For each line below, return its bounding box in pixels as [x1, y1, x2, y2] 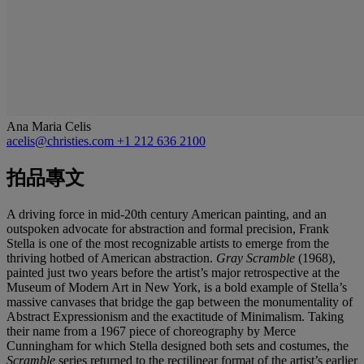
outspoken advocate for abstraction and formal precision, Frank [6, 221, 329, 236]
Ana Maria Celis [6, 119, 91, 133]
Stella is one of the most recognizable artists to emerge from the [6, 236, 329, 250]
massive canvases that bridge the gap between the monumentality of [6, 294, 353, 309]
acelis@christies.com [6, 133, 117, 148]
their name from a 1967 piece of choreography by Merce [6, 323, 296, 338]
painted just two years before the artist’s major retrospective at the [6, 265, 340, 279]
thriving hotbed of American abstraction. [6, 250, 216, 265]
